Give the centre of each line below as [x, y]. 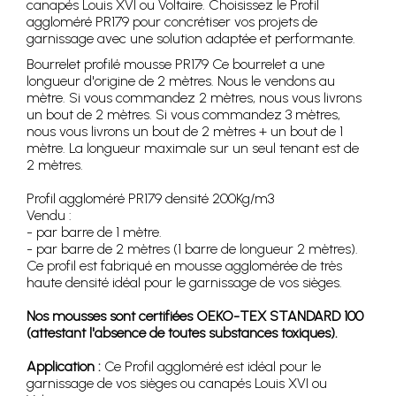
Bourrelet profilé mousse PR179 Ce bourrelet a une [175, 64]
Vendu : [49, 215]
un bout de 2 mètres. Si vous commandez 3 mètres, [183, 114]
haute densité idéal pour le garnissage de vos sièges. [184, 282]
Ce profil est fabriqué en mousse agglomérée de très [184, 265]
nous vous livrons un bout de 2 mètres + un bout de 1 [185, 131]
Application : [64, 366]
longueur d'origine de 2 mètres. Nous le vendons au [181, 80]
